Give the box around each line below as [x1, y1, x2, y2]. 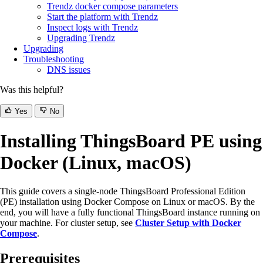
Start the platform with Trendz [47, 12, 158, 22]
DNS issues [47, 65, 90, 75]
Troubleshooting [23, 54, 84, 65]
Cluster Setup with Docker [135, 218, 241, 228]
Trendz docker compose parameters [47, 1, 178, 12]
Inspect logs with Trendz [47, 22, 138, 33]
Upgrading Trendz [47, 33, 115, 43]
